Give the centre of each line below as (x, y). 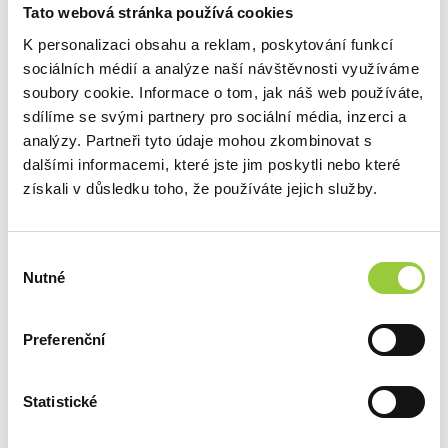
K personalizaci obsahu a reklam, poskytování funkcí (208, 44)
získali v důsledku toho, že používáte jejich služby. (200, 188)
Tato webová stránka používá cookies (158, 12)
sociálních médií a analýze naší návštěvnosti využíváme (221, 68)
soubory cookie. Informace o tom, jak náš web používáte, (223, 92)
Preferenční (64, 339)
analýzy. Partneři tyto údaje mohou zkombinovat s (197, 140)
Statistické (60, 401)
